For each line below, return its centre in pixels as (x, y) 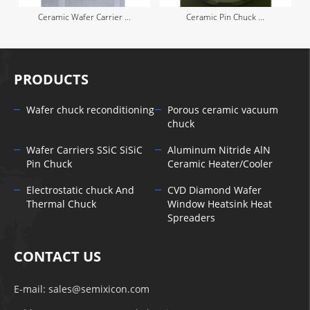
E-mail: (31, 289)
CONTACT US (58, 256)
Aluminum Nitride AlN (219, 150)
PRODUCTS (52, 79)
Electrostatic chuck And (81, 190)
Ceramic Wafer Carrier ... (85, 17)
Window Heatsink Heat (219, 204)
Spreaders (191, 218)
